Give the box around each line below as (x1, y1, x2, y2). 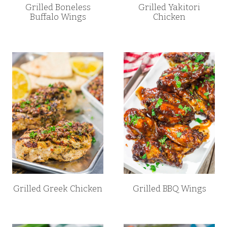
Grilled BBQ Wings (132, 183, 206, 194)
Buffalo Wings (29, 12, 86, 23)
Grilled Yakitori (138, 2, 200, 13)
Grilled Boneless (25, 2, 91, 13)
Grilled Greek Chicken (13, 183, 102, 194)
